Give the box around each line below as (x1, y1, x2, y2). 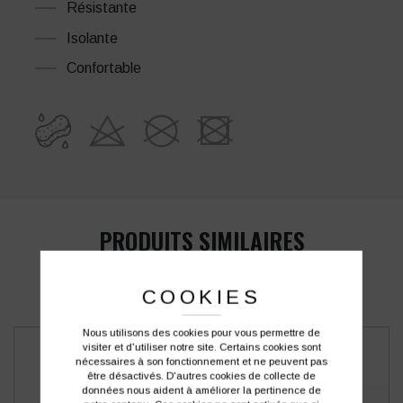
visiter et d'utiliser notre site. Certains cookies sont (82, 341, 321, 353)
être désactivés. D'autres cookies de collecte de (86, 370, 316, 381)
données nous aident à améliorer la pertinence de (81, 384, 321, 396)
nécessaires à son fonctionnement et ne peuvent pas (75, 355, 327, 367)
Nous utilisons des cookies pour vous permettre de (82, 327, 320, 338)
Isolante (67, 30, 118, 46)
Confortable (67, 60, 141, 76)
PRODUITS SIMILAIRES (98, 223, 305, 258)
